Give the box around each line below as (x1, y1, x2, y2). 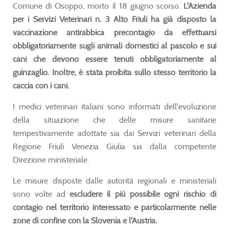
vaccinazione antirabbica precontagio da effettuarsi (13, 27, 216, 37)
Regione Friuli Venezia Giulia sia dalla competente (13, 141, 216, 151)
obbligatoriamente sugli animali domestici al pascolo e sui (13, 40, 216, 51)
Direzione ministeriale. (13, 154, 89, 165)
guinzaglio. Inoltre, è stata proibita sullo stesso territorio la (13, 67, 216, 77)
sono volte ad (13, 189, 70, 199)
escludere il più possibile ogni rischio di (70, 189, 217, 199)
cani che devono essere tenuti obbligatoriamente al (13, 54, 216, 64)
